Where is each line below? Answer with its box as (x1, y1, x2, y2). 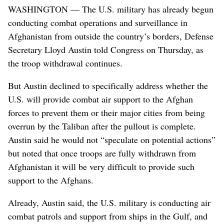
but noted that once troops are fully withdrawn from (8, 146, 196, 159)
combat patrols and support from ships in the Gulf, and (8, 209, 207, 222)
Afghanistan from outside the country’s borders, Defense (8, 29, 213, 42)
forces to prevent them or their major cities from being (8, 106, 205, 118)
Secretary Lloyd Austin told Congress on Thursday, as (8, 43, 203, 55)
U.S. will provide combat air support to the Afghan (8, 92, 193, 105)
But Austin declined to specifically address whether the (8, 79, 208, 91)
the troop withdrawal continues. (8, 56, 122, 69)
